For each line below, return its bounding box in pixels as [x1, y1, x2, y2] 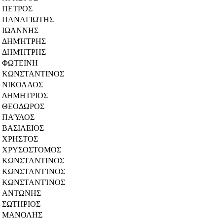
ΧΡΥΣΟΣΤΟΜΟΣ [2, 145, 61, 154]
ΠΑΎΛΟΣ [2, 112, 35, 121]
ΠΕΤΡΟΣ [2, 4, 33, 13]
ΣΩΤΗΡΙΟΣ [2, 199, 40, 208]
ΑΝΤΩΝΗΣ [2, 188, 41, 197]
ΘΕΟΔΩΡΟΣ [2, 102, 44, 110]
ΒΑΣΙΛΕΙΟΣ [2, 123, 44, 132]
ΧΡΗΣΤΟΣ [2, 134, 38, 143]
